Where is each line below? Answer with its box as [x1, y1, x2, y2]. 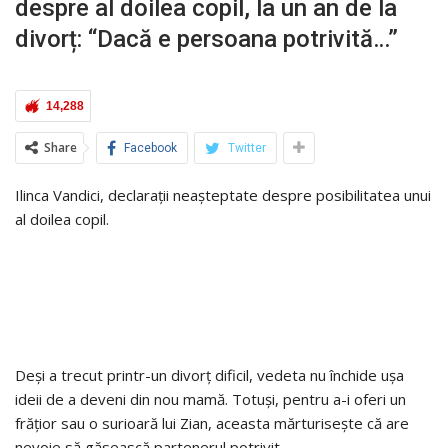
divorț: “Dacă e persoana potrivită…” [15, 24, 398, 53]
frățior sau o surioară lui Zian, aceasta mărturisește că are [15, 412, 409, 433]
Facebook [124, 140, 177, 155]
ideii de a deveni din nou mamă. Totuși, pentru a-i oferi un [15, 388, 406, 409]
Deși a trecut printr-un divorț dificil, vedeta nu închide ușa [15, 364, 404, 385]
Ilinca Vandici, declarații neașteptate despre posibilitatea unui [15, 184, 431, 205]
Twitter [228, 140, 266, 155]
